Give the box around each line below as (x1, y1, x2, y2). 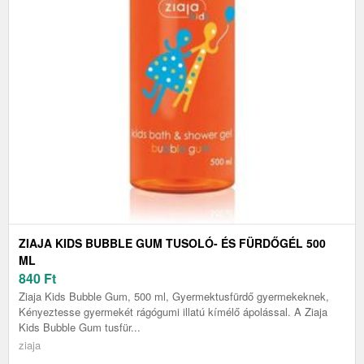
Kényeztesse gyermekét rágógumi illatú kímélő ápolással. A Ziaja (19, 304, 327, 320)
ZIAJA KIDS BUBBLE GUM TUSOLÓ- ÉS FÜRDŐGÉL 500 (19, 235, 326, 252)
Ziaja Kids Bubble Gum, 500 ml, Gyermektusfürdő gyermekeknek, (19, 288, 329, 305)
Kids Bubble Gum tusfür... (19, 319, 141, 336)
